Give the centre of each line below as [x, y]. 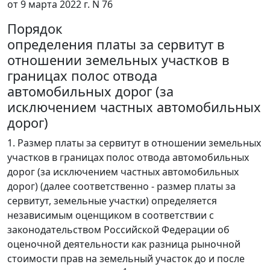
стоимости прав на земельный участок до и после [126, 259]
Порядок [35, 29]
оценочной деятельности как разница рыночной [124, 244]
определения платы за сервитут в [116, 45]
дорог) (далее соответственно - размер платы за [121, 187]
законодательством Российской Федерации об [118, 230]
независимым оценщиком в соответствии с [111, 215]
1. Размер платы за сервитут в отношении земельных [134, 143]
